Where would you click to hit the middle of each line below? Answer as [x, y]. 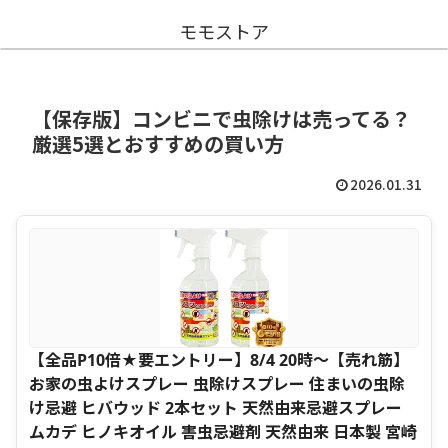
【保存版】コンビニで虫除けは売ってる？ [221, 119]
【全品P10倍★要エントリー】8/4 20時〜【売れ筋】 [219, 360]
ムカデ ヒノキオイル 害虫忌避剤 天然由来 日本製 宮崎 [223, 432]
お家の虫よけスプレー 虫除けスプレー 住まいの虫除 [217, 384]
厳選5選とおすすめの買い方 [158, 144]
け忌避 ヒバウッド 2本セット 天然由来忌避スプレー [215, 408]
